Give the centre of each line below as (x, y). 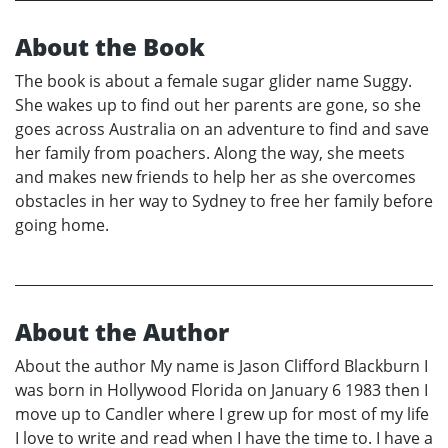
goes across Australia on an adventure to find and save (222, 129)
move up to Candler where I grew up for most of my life (222, 414)
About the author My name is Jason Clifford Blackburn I (221, 366)
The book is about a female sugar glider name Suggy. (213, 81)
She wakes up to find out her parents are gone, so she (218, 105)
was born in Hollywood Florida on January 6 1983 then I (221, 390)
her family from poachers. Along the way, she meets (210, 153)
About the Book (110, 47)
